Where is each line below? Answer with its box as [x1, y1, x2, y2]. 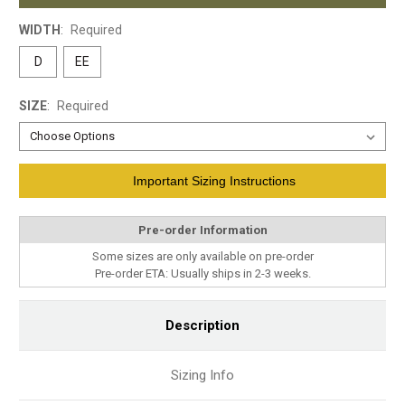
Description [165, 316, 240, 334]
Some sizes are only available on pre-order [91, 249, 314, 263]
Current [19, 165, 62, 180]
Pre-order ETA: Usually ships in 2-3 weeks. [94, 266, 311, 280]
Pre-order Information [137, 222, 268, 237]
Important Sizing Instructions [125, 173, 296, 188]
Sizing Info [171, 366, 234, 383]
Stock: [19, 184, 54, 199]
